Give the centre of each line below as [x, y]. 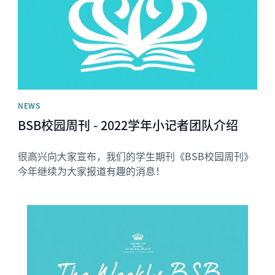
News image [45, 211]
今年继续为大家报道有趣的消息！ [92, 171]
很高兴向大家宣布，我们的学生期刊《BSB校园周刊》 [136, 156]
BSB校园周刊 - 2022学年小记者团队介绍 [128, 125]
